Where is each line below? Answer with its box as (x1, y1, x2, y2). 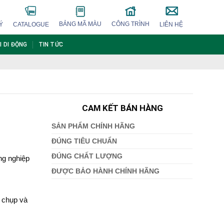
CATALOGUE (13, 21, 49, 28)
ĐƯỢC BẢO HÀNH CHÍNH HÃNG (51, 167, 160, 175)
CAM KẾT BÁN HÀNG (81, 103, 163, 113)
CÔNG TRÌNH (111, 20, 149, 27)
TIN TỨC (38, 41, 63, 48)
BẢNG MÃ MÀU (59, 20, 101, 27)
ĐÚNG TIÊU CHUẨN (51, 137, 117, 145)
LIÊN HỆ (159, 21, 183, 28)
